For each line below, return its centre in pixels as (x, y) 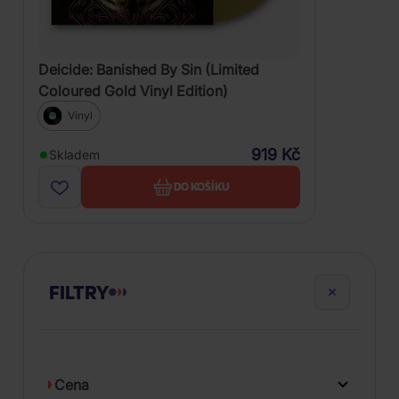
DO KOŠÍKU (201, 187)
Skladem (74, 154)
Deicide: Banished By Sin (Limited (149, 69)
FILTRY (79, 291)
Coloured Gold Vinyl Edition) (133, 90)
